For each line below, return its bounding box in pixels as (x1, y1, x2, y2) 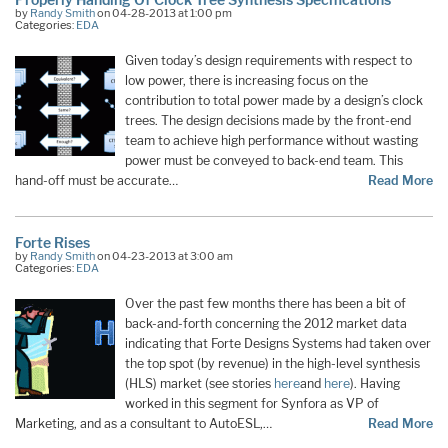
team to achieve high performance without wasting (125, 133, 418, 149)
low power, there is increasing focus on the (125, 73, 368, 89)
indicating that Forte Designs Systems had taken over (125, 335, 431, 351)
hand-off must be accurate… (15, 173, 178, 189)
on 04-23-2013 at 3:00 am (95, 248, 233, 263)
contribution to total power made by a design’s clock (125, 93, 423, 109)
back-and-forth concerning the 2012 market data (125, 315, 407, 331)
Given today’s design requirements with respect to (125, 53, 412, 69)
